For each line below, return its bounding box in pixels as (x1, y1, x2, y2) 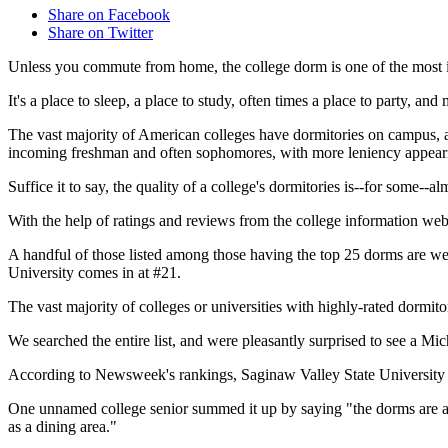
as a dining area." (8, 418, 117, 436)
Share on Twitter (48, 24, 153, 42)
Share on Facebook (48, 6, 170, 24)
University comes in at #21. (8, 264, 181, 282)
